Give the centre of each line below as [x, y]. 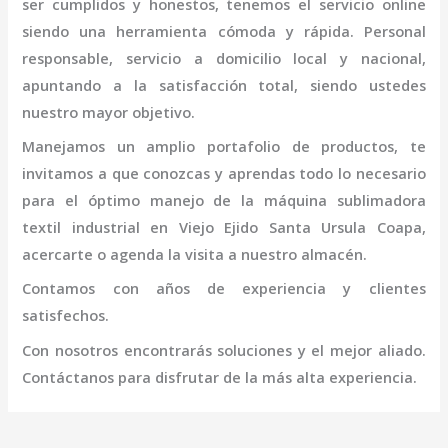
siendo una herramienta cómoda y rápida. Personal [224, 30]
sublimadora [376, 199]
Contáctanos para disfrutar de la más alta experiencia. [220, 376]
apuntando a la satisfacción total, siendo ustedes [224, 84]
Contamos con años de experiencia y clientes [224, 288]
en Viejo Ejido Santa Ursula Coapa [286, 226]
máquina [295, 199]
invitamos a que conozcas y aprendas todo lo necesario [224, 172]
